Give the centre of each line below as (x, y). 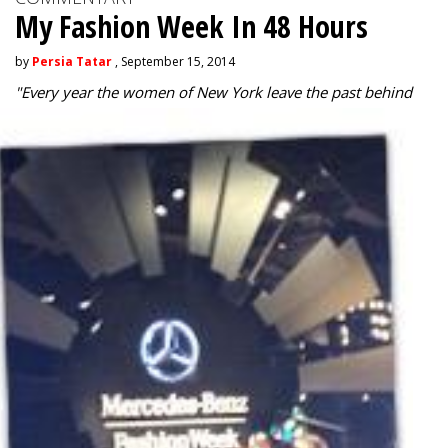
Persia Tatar (72, 61)
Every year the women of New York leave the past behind (216, 92)
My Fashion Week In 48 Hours (191, 26)
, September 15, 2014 (173, 61)
